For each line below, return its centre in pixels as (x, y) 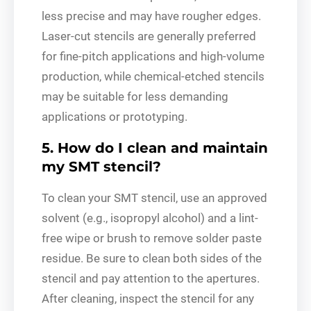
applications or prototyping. (115, 116)
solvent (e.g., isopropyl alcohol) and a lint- (150, 218)
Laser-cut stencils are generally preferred (149, 36)
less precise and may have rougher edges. (151, 16)
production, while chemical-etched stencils (153, 76)
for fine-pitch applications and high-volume (153, 56)
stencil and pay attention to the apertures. (151, 278)
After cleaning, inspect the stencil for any (148, 298)
